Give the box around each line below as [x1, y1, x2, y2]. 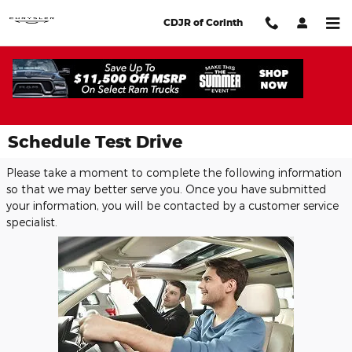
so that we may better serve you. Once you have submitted [6, 182, 326, 196]
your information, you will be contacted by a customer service [6, 199, 339, 212]
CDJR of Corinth [163, 16, 243, 28]
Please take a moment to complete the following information [6, 166, 342, 179]
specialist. [6, 215, 57, 229]
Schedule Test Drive [8, 131, 182, 152]
